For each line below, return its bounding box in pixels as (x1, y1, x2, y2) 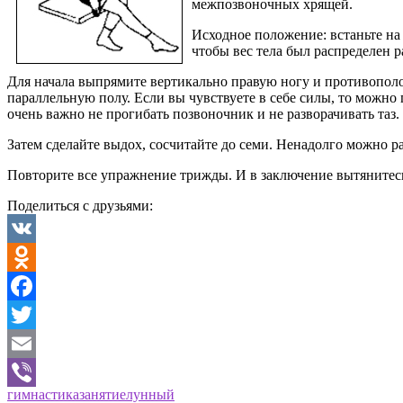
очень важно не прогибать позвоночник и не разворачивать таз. (7, 105, 399, 121)
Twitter (7, 335, 48, 351)
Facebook (7, 306, 63, 322)
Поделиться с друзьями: (7, 197, 153, 213)
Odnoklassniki (7, 277, 89, 293)
